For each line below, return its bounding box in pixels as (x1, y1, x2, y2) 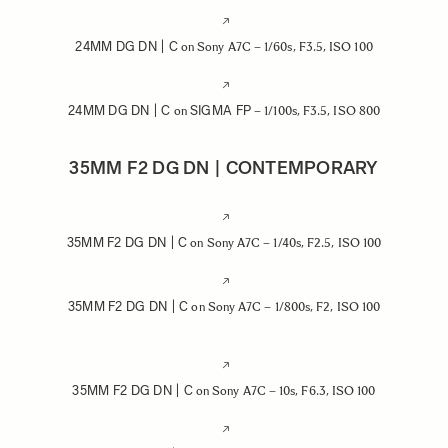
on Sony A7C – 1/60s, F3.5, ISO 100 (177, 40, 373, 54)
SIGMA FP (189, 103, 252, 118)
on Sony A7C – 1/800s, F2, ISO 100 (188, 300, 381, 314)
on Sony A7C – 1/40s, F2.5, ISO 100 (187, 236, 382, 250)
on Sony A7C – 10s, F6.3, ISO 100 (192, 384, 376, 398)
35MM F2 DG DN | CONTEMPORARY (69, 157, 379, 179)
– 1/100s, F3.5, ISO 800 (251, 104, 380, 118)
